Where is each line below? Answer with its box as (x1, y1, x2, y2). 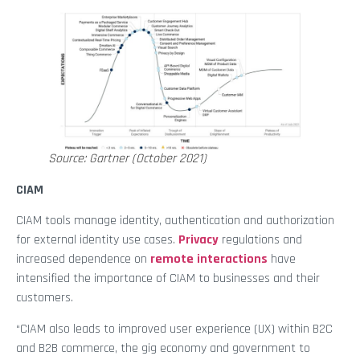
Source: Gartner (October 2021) (48, 149, 207, 167)
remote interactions (150, 251, 268, 268)
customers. (16, 289, 73, 307)
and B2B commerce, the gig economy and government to (16, 339, 310, 357)
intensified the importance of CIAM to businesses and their (16, 270, 320, 288)
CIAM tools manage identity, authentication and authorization (16, 212, 334, 230)
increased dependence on (16, 251, 150, 268)
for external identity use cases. (16, 231, 178, 249)
